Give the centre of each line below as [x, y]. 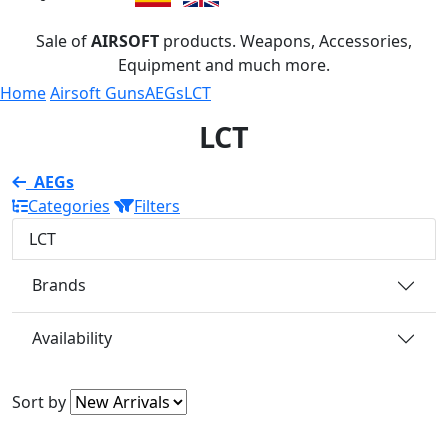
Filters [157, 205]
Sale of [63, 40]
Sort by [39, 401]
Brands [59, 285]
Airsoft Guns [97, 92]
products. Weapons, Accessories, [285, 40]
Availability [72, 338]
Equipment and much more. [224, 64]
